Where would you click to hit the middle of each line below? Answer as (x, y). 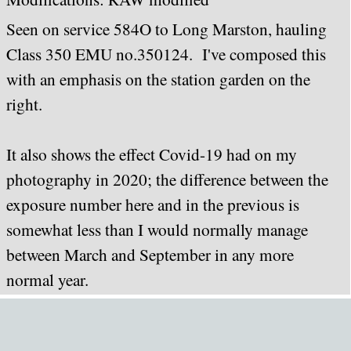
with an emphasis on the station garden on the (158, 79)
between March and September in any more (150, 254)
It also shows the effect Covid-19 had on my (152, 154)
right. (24, 104)
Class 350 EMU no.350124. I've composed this (166, 54)
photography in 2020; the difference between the (167, 179)
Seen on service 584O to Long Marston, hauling (166, 29)
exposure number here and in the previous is (153, 204)
